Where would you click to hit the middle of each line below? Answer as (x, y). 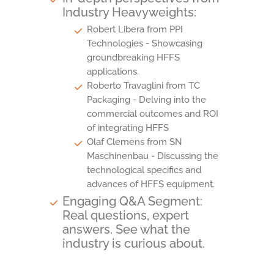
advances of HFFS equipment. (151, 184)
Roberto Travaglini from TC (143, 85)
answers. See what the (126, 229)
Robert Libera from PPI (135, 29)
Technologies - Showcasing (145, 43)
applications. (113, 71)
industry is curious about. (134, 243)
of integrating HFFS (128, 128)
